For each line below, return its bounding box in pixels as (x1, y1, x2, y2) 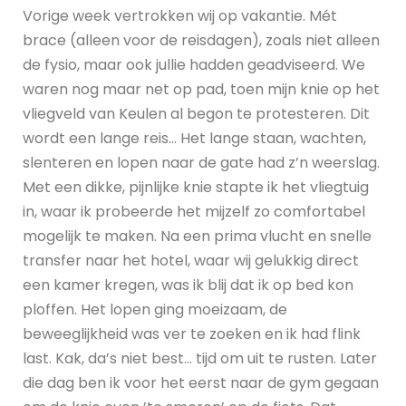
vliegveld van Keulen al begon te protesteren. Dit (23, 103, 370, 125)
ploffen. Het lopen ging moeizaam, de (23, 299, 287, 321)
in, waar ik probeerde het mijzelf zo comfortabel (23, 201, 365, 223)
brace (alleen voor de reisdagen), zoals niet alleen (23, 30, 380, 52)
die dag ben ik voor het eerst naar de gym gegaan (23, 372, 379, 394)
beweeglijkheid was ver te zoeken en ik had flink (23, 324, 361, 345)
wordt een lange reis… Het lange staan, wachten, (23, 128, 366, 150)
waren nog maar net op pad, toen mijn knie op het (23, 79, 380, 101)
